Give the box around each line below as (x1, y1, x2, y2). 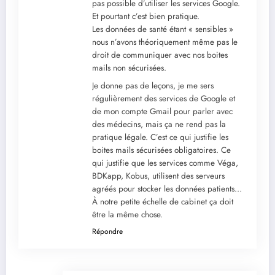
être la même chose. (92, 209, 163, 221)
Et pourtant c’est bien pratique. (92, 10, 199, 23)
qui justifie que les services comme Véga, (92, 157, 238, 169)
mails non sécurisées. (92, 62, 166, 74)
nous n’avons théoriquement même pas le (92, 36, 238, 48)
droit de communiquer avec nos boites (92, 49, 228, 61)
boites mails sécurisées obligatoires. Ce (92, 144, 231, 157)
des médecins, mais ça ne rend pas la (92, 118, 226, 131)
